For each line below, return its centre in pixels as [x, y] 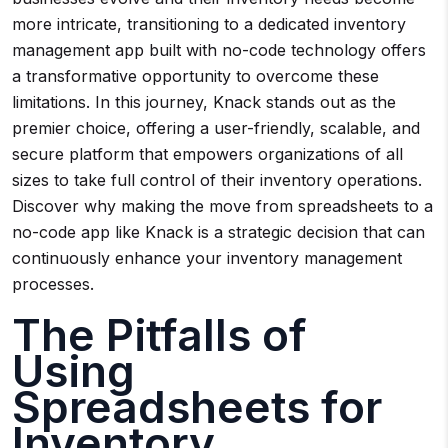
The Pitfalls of [159, 335]
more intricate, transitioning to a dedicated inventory [209, 24]
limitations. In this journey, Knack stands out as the [204, 102]
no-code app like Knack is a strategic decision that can [218, 232]
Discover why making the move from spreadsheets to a [222, 206]
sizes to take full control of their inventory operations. [217, 180]
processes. [53, 284]
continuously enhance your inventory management [207, 258]
